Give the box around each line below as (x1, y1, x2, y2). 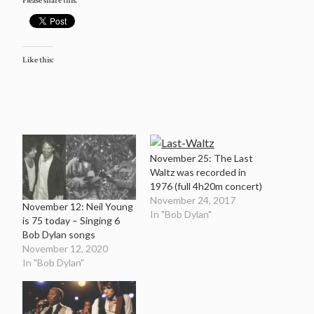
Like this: (22, 54, 53, 65)
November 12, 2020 (22, 242, 108, 254)
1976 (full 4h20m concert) (150, 179, 262, 192)
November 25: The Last (150, 151, 253, 164)
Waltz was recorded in (150, 165, 246, 178)
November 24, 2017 (150, 193, 235, 206)
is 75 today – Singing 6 (22, 214, 120, 226)
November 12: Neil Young (22, 200, 133, 212)
